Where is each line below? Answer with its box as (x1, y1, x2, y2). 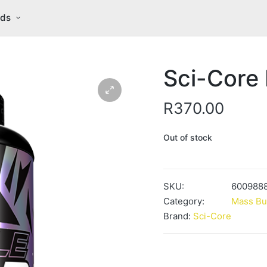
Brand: (163, 210, 193, 222)
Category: (163, 195, 204, 207)
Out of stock (163, 132, 212, 142)
